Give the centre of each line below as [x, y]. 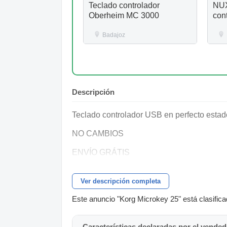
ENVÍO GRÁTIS [101, 152]
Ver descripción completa [121, 181]
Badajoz [114, 35]
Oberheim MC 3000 [124, 15]
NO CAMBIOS [98, 133]
